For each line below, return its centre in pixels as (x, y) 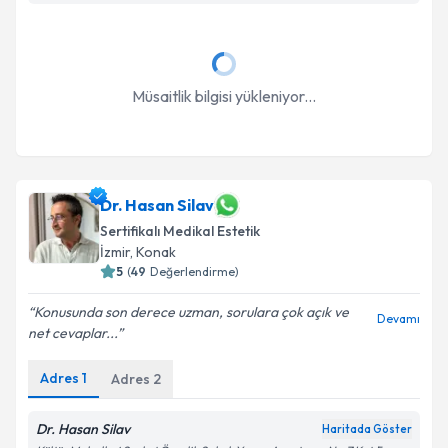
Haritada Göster (367, 429)
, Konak (153, 252)
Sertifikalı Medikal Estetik (180, 231)
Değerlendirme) (194, 271)
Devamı (398, 318)
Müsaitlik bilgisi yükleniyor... (224, 96)
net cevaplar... (72, 333)
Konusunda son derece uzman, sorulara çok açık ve (191, 312)
